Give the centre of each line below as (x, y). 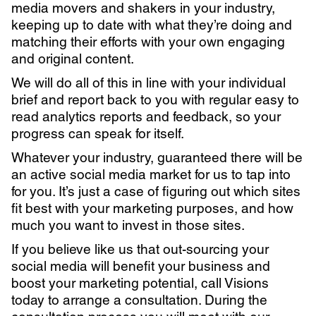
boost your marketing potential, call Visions (140, 283)
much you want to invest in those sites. (128, 225)
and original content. (73, 59)
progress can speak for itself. (98, 134)
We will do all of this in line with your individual (148, 83)
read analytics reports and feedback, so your (146, 117)
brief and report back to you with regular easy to (155, 100)
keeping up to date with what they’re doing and (152, 25)
